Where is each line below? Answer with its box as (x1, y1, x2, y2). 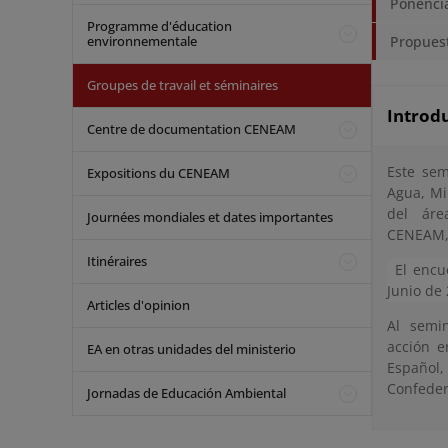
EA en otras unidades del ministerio (87, 340, 296, 358)
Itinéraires (87, 252, 147, 270)
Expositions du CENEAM (87, 164, 230, 182)
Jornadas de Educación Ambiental (87, 384, 286, 402)
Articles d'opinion (87, 296, 190, 314)
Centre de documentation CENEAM (87, 120, 296, 138)
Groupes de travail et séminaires (87, 76, 278, 94)
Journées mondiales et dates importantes (87, 208, 333, 226)
